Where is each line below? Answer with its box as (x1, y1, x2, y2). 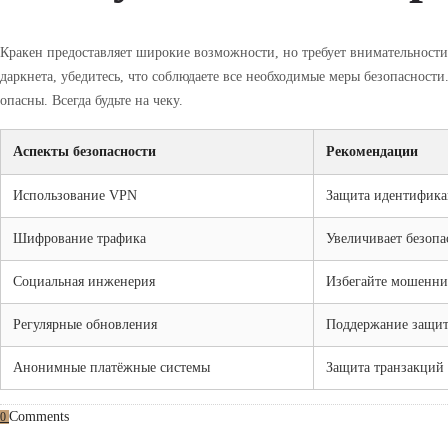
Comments (9, 409, 69, 425)
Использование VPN (13, 188, 137, 204)
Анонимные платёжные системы (13, 360, 210, 376)
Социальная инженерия (13, 274, 155, 290)
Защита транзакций (326, 360, 444, 376)
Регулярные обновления (13, 317, 157, 333)
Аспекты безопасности (13, 144, 156, 160)
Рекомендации (326, 144, 418, 160)
